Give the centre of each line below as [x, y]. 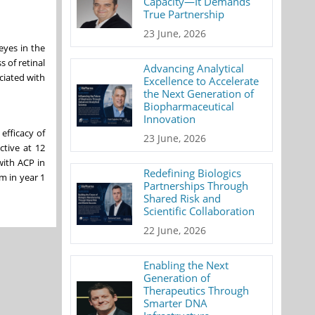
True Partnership [184, 14]
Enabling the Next [186, 265]
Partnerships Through [196, 186]
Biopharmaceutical [189, 106]
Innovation [170, 119]
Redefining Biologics [193, 173]
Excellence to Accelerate [201, 81]
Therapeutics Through [197, 290]
